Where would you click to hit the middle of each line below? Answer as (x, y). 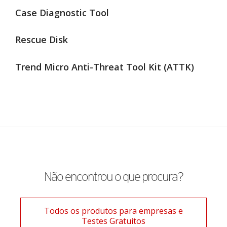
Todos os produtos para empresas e (113, 211)
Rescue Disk (42, 40)
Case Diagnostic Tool (62, 12)
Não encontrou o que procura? (113, 176)
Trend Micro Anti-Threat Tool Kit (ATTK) (105, 67)
